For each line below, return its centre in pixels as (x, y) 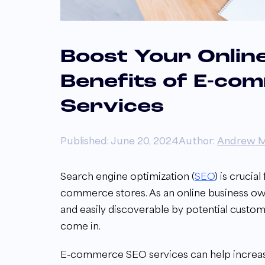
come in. (80, 226)
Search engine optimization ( (127, 176)
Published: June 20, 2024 (119, 140)
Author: (198, 140)
